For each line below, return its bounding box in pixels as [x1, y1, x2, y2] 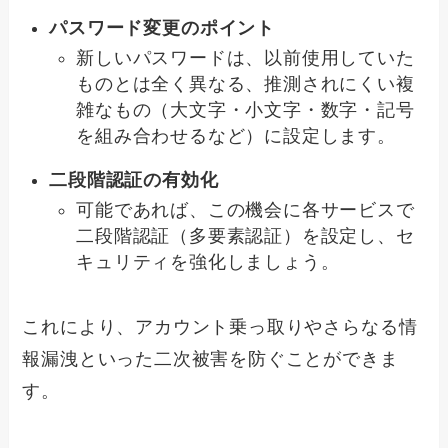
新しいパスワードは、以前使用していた [76, 48, 415, 69]
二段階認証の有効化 [49, 169, 219, 190]
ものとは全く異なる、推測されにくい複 [76, 74, 415, 95]
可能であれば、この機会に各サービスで [76, 200, 415, 221]
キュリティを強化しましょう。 [76, 252, 340, 273]
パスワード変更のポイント [49, 17, 275, 38]
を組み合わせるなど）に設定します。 [76, 126, 396, 147]
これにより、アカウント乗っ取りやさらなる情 [22, 317, 418, 338]
